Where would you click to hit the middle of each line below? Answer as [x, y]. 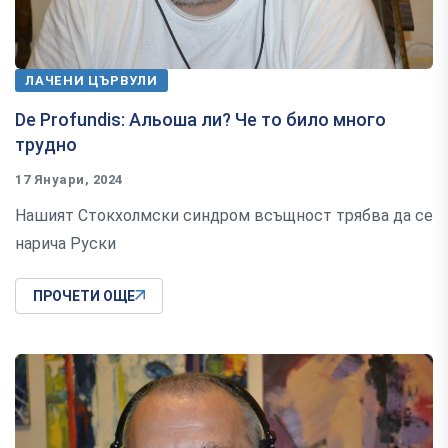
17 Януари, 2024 [69, 179]
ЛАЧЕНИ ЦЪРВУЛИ [91, 80]
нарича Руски [65, 243]
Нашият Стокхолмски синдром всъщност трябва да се [224, 215]
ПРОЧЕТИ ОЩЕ [84, 295]
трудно [46, 144]
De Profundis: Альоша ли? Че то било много [200, 119]
